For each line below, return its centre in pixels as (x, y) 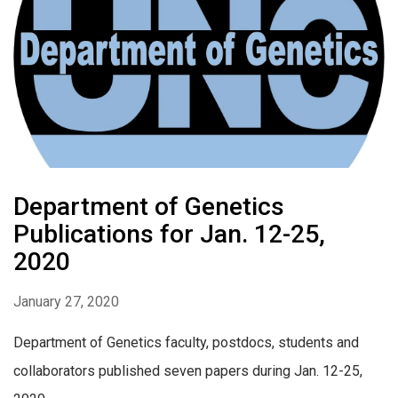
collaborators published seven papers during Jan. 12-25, (188, 371)
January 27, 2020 (66, 302)
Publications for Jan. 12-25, (169, 235)
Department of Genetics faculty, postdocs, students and (186, 343)
